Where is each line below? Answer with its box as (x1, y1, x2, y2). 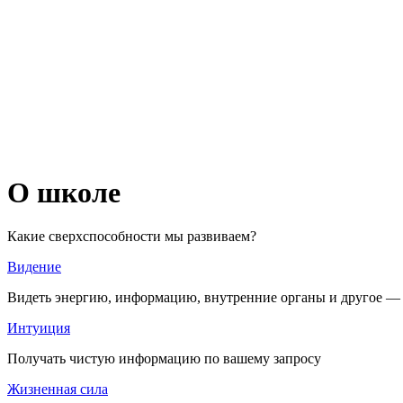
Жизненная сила (7, 381, 108, 397)
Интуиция (7, 319, 70, 336)
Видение (7, 258, 61, 274)
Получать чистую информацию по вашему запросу (7, 350, 321, 366)
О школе (7, 175, 121, 209)
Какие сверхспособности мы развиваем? (7, 228, 256, 244)
